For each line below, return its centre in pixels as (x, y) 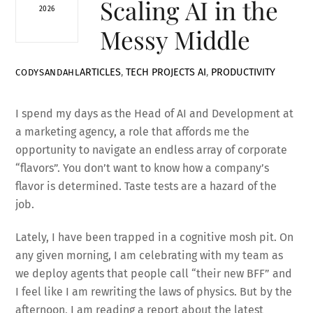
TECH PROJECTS (160, 72)
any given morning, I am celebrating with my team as (150, 255)
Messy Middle (175, 39)
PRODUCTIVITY (243, 72)
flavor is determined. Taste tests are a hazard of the (146, 186)
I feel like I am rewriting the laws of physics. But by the (154, 291)
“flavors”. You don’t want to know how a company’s (143, 168)
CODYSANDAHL (48, 72)
